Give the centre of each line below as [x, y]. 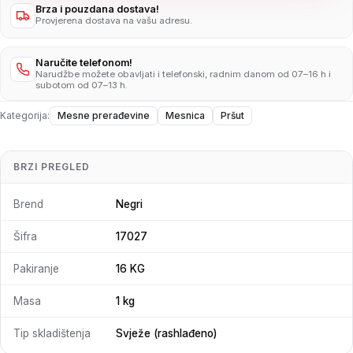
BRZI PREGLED [52, 167]
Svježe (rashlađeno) [166, 333]
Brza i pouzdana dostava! [97, 9]
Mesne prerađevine [104, 115]
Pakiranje [36, 269]
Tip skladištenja [52, 333]
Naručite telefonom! [84, 63]
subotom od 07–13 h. [82, 85]
